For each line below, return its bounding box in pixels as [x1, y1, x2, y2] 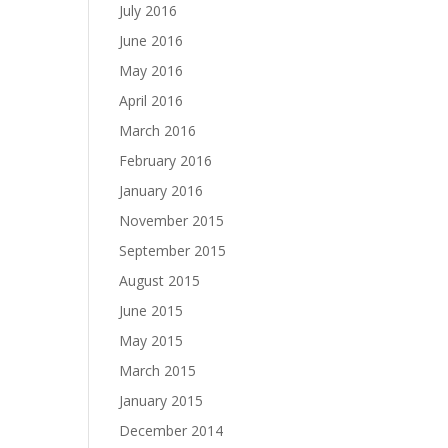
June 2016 [119, 31, 184, 50]
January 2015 [119, 391, 204, 410]
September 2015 [119, 241, 227, 260]
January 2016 [119, 181, 204, 200]
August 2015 [119, 271, 201, 290]
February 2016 [119, 151, 213, 170]
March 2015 [119, 361, 197, 380]
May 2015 [119, 331, 184, 350]
